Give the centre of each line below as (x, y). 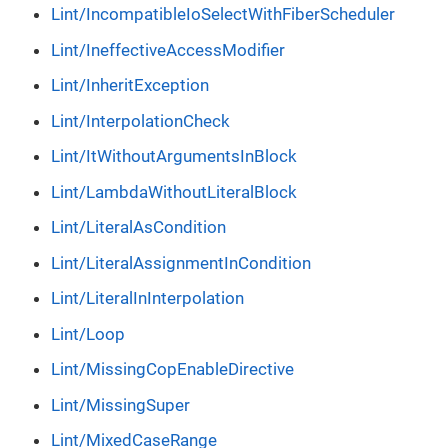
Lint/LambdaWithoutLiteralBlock (174, 191)
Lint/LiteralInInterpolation (147, 298)
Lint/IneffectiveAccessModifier (168, 49)
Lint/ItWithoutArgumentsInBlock (174, 156)
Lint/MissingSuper (120, 404)
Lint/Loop (88, 333)
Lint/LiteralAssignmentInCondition (181, 262)
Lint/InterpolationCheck (140, 120)
